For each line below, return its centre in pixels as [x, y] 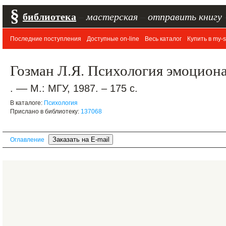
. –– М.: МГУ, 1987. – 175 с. [74, 88]
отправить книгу [185, 16]
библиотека [49, 16]
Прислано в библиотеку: [45, 111]
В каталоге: [27, 103]
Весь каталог [163, 39]
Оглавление [27, 140]
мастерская [112, 16]
